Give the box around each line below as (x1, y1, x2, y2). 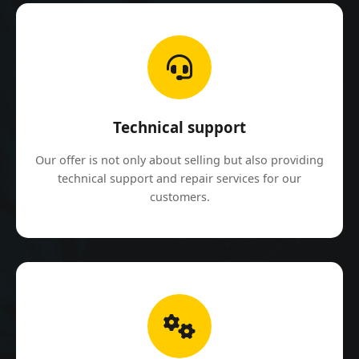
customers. (149, 189, 210, 205)
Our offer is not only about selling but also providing (35, 152, 324, 168)
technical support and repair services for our (58, 171, 301, 187)
